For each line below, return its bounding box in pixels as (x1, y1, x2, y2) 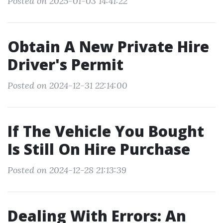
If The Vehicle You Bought (7, 121, 204, 141)
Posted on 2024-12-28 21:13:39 (7, 164, 126, 176)
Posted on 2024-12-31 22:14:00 (7, 80, 127, 91)
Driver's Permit (7, 54, 123, 75)
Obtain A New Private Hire (7, 36, 209, 57)
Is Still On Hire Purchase (7, 139, 190, 159)
